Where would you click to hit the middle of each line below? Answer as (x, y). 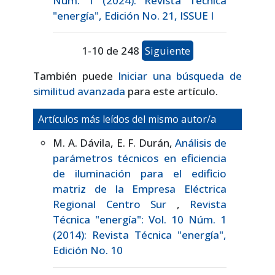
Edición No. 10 (88, 250)
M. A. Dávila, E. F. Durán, (114, 142)
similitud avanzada (79, 91)
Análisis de (201, 142)
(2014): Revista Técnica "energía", (140, 234)
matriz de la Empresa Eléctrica (140, 188)
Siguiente (168, 50)
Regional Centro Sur (115, 204)
